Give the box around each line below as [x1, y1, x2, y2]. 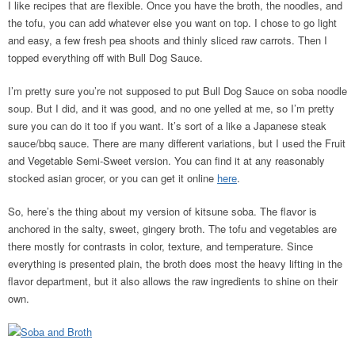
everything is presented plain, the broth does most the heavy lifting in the [8, 256, 342, 271]
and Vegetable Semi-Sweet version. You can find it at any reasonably [8, 153, 325, 168]
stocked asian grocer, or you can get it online [8, 170, 217, 185]
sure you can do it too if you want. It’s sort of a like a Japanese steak [8, 118, 326, 133]
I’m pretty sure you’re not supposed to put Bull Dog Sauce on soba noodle [8, 83, 347, 98]
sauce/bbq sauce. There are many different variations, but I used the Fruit [8, 136, 345, 151]
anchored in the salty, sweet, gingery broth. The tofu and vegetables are [8, 221, 337, 236]
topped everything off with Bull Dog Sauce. [8, 50, 203, 65]
